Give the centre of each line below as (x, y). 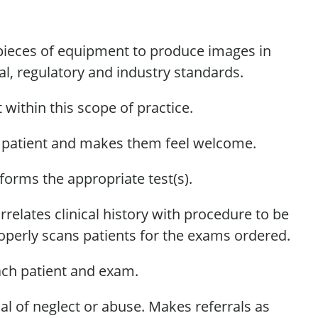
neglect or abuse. (89, 306)
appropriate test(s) (128, 179)
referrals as (231, 306)
